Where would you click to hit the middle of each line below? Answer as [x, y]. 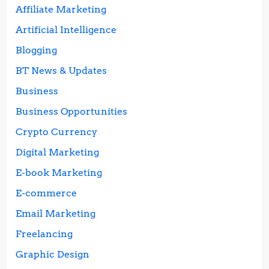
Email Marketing [56, 214]
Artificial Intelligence [66, 30]
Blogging [36, 50]
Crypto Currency [56, 132]
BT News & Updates [61, 71]
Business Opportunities [71, 112]
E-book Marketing [59, 173]
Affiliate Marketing [61, 10]
